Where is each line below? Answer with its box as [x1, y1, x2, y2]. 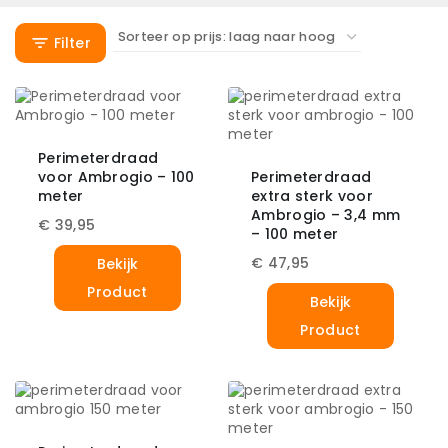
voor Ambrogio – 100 [38, 167, 195, 188]
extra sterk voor [251, 186, 373, 207]
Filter [54, 33, 91, 54]
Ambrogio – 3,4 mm [251, 205, 401, 226]
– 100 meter [251, 224, 339, 245]
